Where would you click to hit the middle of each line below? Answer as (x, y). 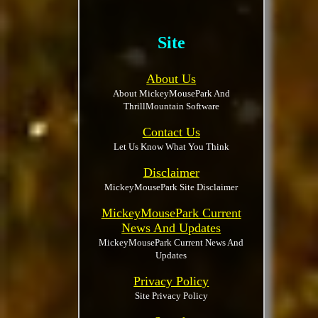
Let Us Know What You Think (171, 147)
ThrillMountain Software (171, 106)
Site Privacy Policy (171, 296)
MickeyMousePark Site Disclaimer (171, 187)
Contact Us (171, 132)
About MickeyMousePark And (171, 93)
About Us (171, 79)
